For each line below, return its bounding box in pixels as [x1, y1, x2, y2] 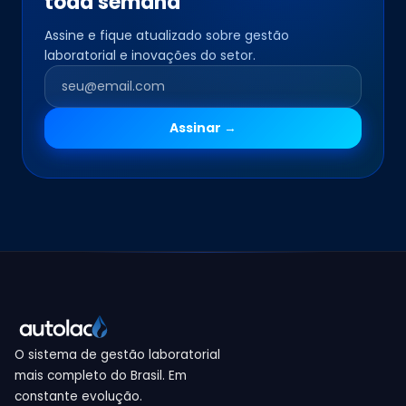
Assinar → [169, 119, 237, 137]
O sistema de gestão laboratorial [14, 346, 220, 363]
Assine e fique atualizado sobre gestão [44, 26, 289, 44]
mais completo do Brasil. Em [14, 367, 187, 384]
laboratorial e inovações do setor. [44, 46, 256, 64]
